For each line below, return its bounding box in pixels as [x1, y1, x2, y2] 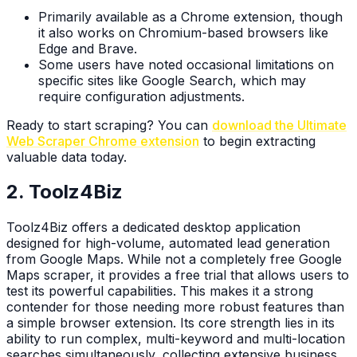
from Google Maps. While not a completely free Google [6, 251, 342, 268]
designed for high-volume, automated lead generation [6, 235, 330, 252]
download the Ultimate [212, 116, 347, 133]
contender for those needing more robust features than [6, 299, 344, 316]
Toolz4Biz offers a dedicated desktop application [6, 219, 300, 236]
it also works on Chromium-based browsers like [38, 24, 328, 41]
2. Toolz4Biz [6, 180, 123, 204]
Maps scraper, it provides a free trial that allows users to [6, 267, 349, 284]
